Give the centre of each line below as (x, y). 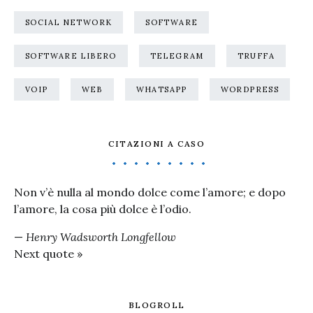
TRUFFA (256, 56)
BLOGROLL (156, 305)
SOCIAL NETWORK (69, 22)
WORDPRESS (249, 89)
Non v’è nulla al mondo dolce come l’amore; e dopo (150, 192)
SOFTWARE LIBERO (71, 56)
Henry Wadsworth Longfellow (101, 237)
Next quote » (48, 254)
